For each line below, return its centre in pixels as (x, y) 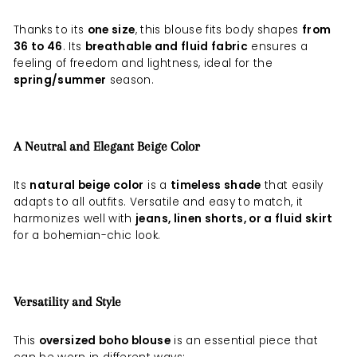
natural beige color (87, 185)
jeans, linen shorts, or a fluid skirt (234, 218)
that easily (292, 185)
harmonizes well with (75, 218)
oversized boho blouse (104, 340)
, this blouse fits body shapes (219, 29)
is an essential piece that (244, 340)
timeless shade (216, 185)
